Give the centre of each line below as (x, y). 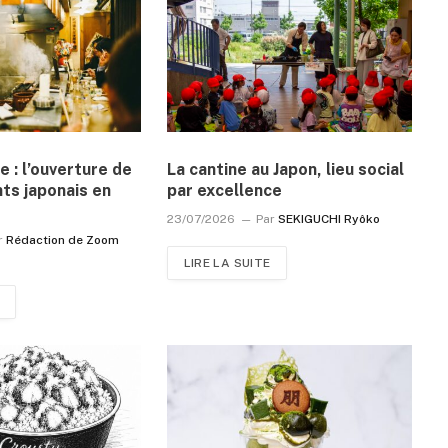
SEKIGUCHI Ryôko (328, 218)
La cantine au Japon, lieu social (285, 169)
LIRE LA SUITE (227, 262)
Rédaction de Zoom (63, 239)
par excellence (224, 190)
